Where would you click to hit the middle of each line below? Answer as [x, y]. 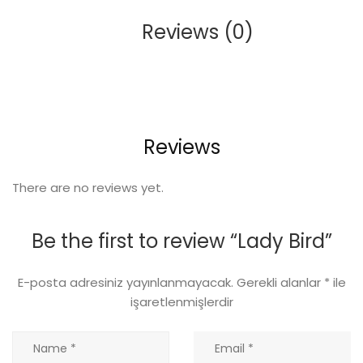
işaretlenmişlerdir [181, 301]
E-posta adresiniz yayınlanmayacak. [125, 282]
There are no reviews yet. [88, 187]
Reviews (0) [198, 32]
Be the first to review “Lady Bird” [181, 241]
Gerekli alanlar [280, 282]
